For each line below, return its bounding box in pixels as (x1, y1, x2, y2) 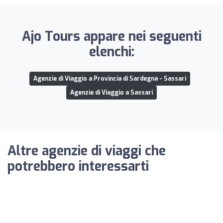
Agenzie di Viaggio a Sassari (70, 88, 153, 97)
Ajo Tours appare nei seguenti (21, 27, 202, 45)
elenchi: (89, 43, 134, 61)
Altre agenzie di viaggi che (7, 142, 166, 160)
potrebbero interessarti (7, 157, 149, 175)
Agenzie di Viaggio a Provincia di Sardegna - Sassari (33, 74, 186, 83)
